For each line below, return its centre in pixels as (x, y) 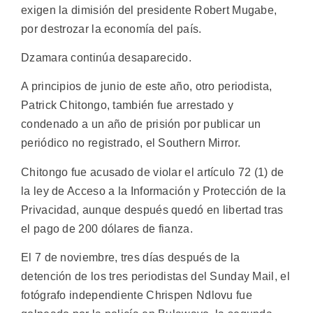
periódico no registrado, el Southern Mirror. (131, 143)
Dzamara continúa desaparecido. (106, 58)
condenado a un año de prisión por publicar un (141, 124)
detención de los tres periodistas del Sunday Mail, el (155, 277)
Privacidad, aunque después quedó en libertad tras (152, 210)
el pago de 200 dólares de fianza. (107, 228)
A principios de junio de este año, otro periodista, (147, 87)
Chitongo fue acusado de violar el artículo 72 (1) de (153, 172)
